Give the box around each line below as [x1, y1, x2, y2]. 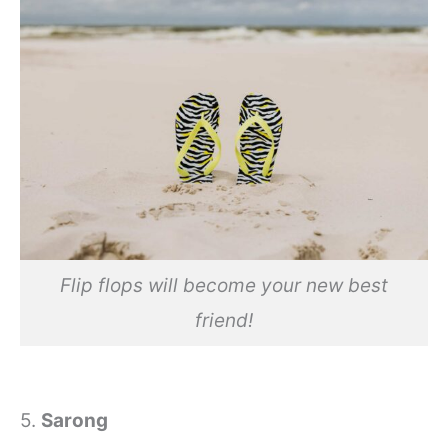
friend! [195, 308, 253, 332]
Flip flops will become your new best [60, 273, 388, 297]
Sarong [41, 408, 108, 432]
